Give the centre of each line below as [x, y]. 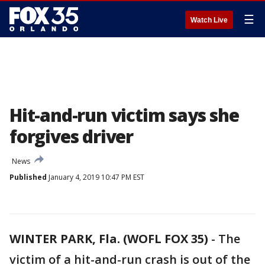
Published [28, 177]
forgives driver [72, 136]
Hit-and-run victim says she [124, 115]
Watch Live [209, 20]
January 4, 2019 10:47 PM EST [96, 177]
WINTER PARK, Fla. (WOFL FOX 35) [109, 239]
